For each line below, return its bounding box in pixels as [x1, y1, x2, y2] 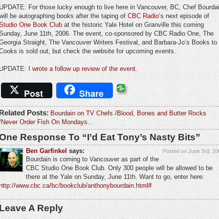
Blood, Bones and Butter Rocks [117, 109, 206, 117]
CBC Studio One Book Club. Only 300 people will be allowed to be [26, 164, 213, 172]
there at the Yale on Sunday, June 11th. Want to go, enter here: [26, 173, 204, 180]
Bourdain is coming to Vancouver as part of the [26, 155, 159, 163]
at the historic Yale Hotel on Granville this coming [62, 21, 204, 29]
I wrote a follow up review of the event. [28, 65, 137, 73]
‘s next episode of [159, 12, 209, 20]
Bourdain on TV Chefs [50, 109, 113, 117]
